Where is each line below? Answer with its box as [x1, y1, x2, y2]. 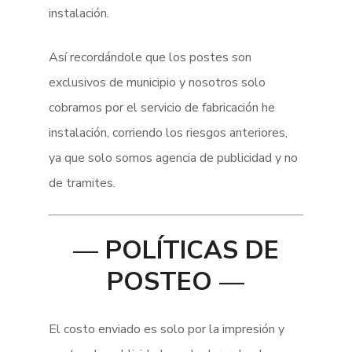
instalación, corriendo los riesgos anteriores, [49, 124, 288, 141]
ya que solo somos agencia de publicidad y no [49, 149, 299, 167]
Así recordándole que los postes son [49, 49, 252, 66]
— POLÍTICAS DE [72, 233, 279, 267]
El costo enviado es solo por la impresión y [49, 321, 285, 338]
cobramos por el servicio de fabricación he [49, 99, 276, 116]
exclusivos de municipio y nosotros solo [49, 74, 266, 91]
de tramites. [49, 174, 116, 192]
